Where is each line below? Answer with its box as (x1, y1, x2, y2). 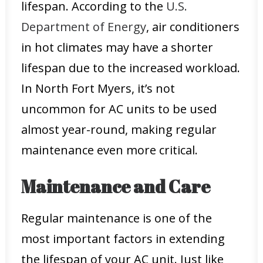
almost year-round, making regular (21, 122, 217, 137)
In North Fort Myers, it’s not (21, 80, 175, 96)
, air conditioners (146, 19, 240, 35)
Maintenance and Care (21, 174, 210, 198)
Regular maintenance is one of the (21, 210, 212, 226)
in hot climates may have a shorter (21, 39, 213, 55)
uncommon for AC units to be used (21, 101, 217, 117)
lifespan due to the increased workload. (21, 60, 240, 76)
